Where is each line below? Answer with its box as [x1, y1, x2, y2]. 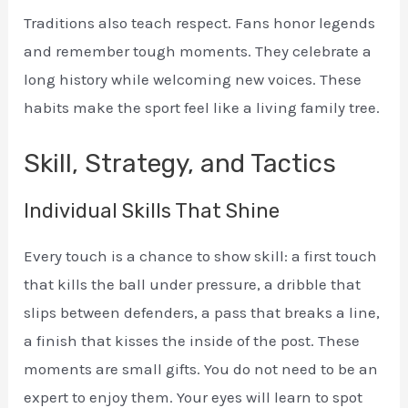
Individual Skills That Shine [24, 198, 280, 223]
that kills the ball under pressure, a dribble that [24, 274, 362, 293]
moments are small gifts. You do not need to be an [24, 359, 379, 378]
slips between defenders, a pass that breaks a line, [24, 302, 381, 321]
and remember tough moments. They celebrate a [24, 42, 372, 61]
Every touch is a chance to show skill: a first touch [24, 246, 378, 265]
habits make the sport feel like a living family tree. [24, 98, 381, 117]
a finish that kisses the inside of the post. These [24, 331, 361, 350]
